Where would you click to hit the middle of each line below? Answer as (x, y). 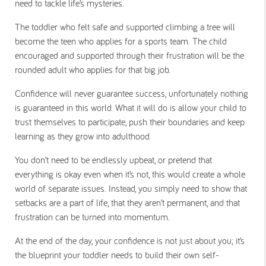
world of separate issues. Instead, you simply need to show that (131, 188)
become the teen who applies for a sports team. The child (121, 41)
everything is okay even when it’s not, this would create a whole (130, 174)
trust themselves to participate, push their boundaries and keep (130, 122)
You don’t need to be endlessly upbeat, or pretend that (113, 160)
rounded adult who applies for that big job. (94, 69)
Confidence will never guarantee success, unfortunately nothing (132, 93)
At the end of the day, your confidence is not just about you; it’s (130, 240)
